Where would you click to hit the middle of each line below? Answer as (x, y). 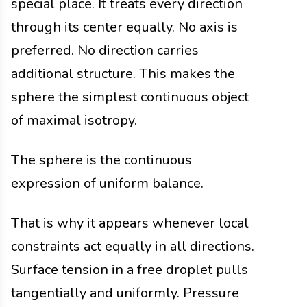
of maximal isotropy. (74, 120)
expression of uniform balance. (107, 183)
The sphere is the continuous (101, 160)
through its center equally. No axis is (124, 27)
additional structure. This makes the (123, 73)
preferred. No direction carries (105, 50)
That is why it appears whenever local (130, 223)
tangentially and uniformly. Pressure (125, 293)
